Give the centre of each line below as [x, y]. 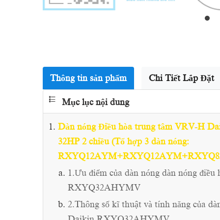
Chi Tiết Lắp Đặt [181, 78]
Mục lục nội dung [96, 102]
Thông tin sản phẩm [88, 78]
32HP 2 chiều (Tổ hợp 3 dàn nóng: [124, 141]
